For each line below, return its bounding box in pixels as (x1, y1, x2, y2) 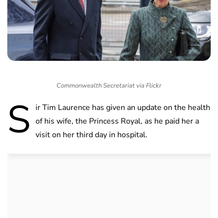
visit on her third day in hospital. (36, 129, 147, 140)
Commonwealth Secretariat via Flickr (56, 81, 162, 90)
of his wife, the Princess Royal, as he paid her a (36, 115, 199, 127)
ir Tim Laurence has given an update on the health (36, 102, 210, 113)
